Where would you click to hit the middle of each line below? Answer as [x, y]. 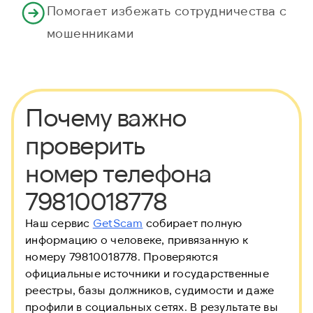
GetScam [118, 223]
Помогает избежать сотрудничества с [167, 11]
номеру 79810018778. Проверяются [122, 256]
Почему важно [106, 117]
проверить [86, 145]
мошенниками [90, 33]
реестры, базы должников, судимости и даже [150, 290]
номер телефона [118, 173]
